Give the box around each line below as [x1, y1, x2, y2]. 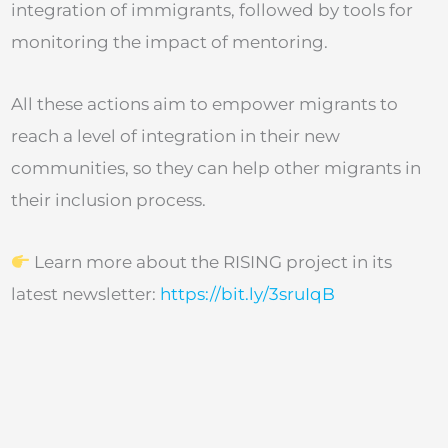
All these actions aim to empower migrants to [11, 94, 398, 115]
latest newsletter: [11, 283, 160, 304]
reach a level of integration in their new [11, 126, 340, 147]
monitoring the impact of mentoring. [11, 32, 328, 53]
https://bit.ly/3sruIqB [160, 283, 335, 304]
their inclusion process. [11, 190, 206, 211]
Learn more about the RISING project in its [30, 251, 393, 272]
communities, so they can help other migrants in [11, 158, 421, 179]
